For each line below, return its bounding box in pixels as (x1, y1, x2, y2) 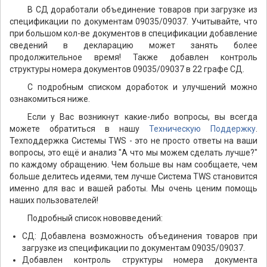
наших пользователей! (10, 195, 98, 205)
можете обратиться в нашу (10, 124, 149, 133)
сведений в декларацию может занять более (10, 41, 257, 50)
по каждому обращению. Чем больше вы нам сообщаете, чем (10, 160, 257, 169)
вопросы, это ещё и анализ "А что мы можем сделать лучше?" (10, 148, 257, 157)
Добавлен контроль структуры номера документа (22, 255, 257, 265)
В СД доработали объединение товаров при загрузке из (27, 5, 257, 14)
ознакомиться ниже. (10, 94, 90, 104)
